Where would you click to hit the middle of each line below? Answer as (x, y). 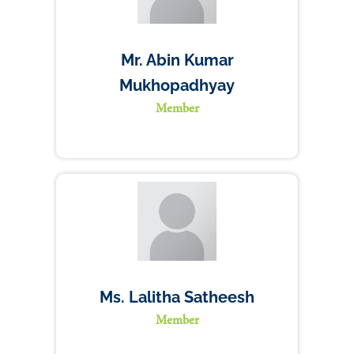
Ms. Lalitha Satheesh (177, 297)
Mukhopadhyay (177, 85)
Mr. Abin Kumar (177, 60)
